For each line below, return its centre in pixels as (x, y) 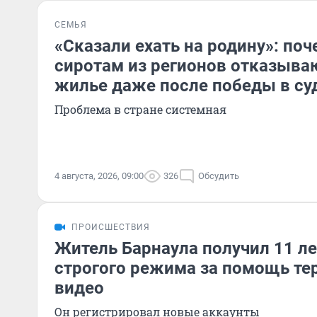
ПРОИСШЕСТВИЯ (111, 227)
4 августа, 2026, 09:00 (99, 176)
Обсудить (219, 176)
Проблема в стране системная (140, 109)
